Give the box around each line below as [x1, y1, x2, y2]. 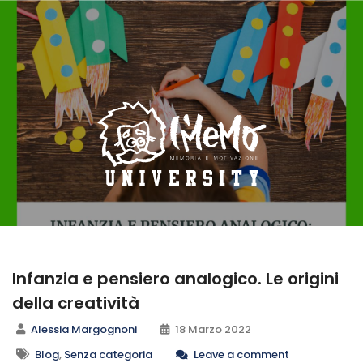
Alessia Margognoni [31, 321, 137, 337]
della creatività [12, 291, 139, 314]
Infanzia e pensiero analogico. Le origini [12, 267, 339, 290]
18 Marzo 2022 [173, 321, 251, 337]
